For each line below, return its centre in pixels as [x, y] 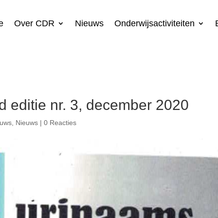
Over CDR [34, 23]
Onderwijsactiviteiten [154, 23]
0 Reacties [60, 123]
